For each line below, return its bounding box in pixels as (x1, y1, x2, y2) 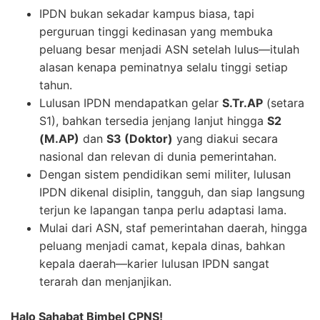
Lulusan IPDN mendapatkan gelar (39, 95, 222, 110)
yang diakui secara (173, 131, 278, 146)
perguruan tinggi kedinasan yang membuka (39, 24, 273, 39)
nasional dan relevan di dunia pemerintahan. (39, 149, 276, 164)
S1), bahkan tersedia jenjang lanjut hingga (39, 113, 267, 128)
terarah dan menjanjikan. (39, 274, 171, 289)
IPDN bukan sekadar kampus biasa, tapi (39, 6, 254, 21)
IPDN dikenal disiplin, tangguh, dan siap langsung (39, 184, 305, 199)
